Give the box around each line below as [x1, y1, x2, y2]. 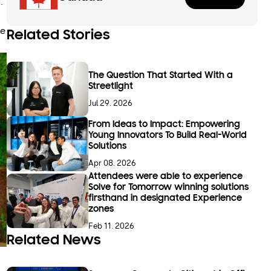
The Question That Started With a [88, 70, 233, 80]
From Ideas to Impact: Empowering [88, 120, 241, 130]
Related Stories [6, 28, 110, 44]
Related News [6, 233, 101, 248]
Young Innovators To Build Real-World [88, 131, 247, 141]
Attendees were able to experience [88, 171, 243, 181]
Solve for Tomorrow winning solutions [88, 182, 249, 192]
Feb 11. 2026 [88, 221, 135, 230]
